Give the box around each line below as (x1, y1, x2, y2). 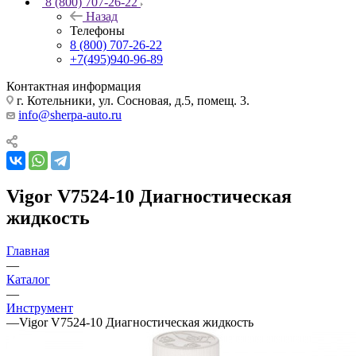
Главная (6, 244, 49, 258)
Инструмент (6, 301, 73, 315)
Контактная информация (6, 79, 141, 93)
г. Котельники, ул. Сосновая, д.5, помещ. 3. (14, 93, 250, 107)
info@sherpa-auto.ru (18, 107, 122, 122)
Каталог (6, 273, 50, 287)
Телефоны (70, 23, 125, 37)
